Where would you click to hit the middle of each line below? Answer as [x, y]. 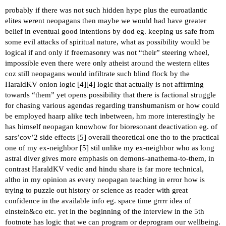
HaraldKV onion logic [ [42, 84]
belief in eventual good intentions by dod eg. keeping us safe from [110, 32]
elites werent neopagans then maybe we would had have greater [106, 21]
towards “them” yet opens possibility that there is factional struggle [110, 95]
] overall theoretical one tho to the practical [151, 137]
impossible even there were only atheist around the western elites [107, 63]
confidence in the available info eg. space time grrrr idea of [98, 201]
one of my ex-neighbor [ [44, 148]
